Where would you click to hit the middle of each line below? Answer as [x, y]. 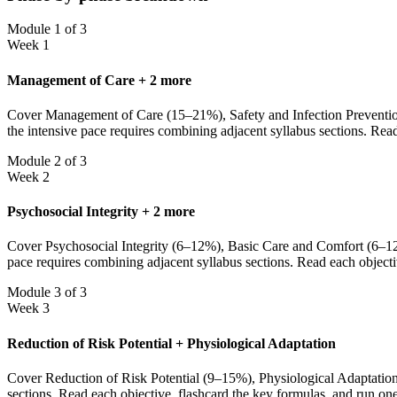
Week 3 [28, 308]
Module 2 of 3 [47, 160]
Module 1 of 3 [47, 29]
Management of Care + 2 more [99, 80]
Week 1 [28, 45]
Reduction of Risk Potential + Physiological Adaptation [171, 343]
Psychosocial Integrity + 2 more [101, 212]
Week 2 [28, 176]
